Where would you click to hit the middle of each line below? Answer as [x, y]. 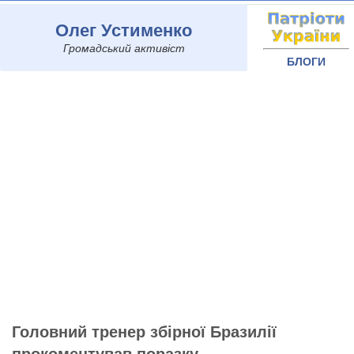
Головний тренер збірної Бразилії [144, 331]
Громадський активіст [124, 47]
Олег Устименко [124, 29]
